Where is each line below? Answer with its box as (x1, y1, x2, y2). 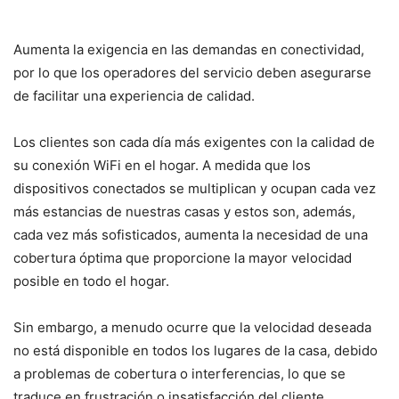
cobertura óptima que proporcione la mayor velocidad (13, 248, 352, 266)
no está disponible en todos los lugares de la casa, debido (13, 341, 378, 359)
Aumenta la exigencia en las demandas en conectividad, (13, 40, 364, 58)
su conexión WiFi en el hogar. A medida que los (13, 156, 311, 174)
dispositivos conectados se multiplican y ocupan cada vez (13, 179, 376, 197)
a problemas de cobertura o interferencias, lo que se (13, 364, 346, 382)
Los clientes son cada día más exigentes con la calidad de (13, 133, 375, 151)
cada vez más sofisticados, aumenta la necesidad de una (13, 225, 368, 243)
